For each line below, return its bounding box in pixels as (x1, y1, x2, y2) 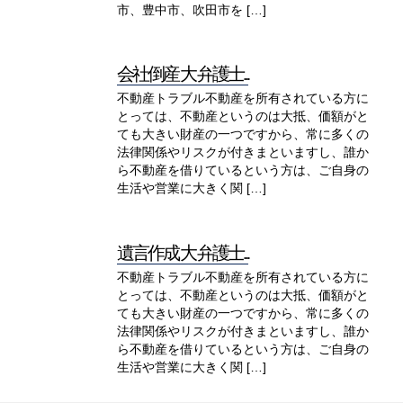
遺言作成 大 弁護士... (117, 242, 248, 263)
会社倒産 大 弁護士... (117, 64, 248, 84)
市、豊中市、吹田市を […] (117, 3, 266, 17)
